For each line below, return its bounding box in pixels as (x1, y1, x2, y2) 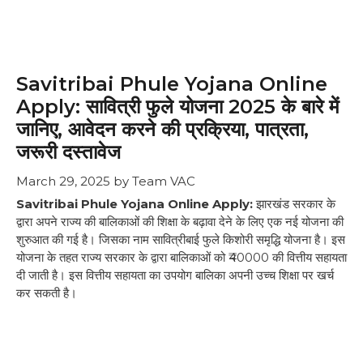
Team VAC (132, 173, 195, 189)
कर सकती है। (16, 285, 77, 301)
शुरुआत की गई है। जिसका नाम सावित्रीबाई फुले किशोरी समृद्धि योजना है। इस (16, 232, 345, 247)
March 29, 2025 (16, 173, 110, 189)
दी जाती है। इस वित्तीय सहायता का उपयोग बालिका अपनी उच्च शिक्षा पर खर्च (16, 267, 334, 283)
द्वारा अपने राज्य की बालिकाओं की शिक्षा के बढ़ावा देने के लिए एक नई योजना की (16, 214, 344, 229)
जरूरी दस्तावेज (16, 140, 121, 164)
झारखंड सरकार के (253, 196, 335, 211)
